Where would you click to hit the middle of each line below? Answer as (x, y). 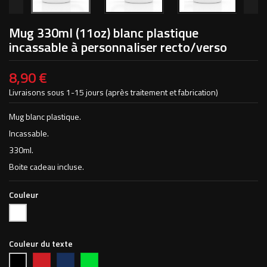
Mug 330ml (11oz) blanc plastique (104, 33)
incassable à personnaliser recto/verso (118, 47)
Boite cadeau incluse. (46, 167)
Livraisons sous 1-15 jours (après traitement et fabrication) (114, 92)
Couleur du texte (41, 243)
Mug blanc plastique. (45, 117)
